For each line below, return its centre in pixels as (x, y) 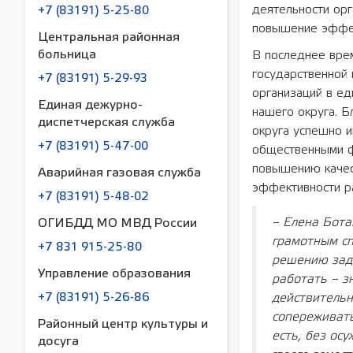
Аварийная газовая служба (119, 173)
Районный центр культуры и (123, 325)
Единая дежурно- (90, 106)
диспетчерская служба (106, 123)
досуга (58, 342)
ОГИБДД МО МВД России (117, 224)
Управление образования (114, 274)
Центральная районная (109, 38)
